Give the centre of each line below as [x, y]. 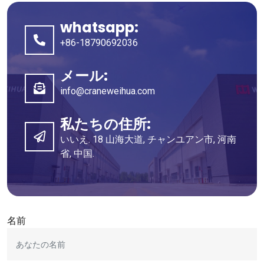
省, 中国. [77, 153]
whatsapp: [99, 27]
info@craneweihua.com [108, 91]
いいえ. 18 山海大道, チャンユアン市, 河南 [148, 139]
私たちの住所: [105, 124]
